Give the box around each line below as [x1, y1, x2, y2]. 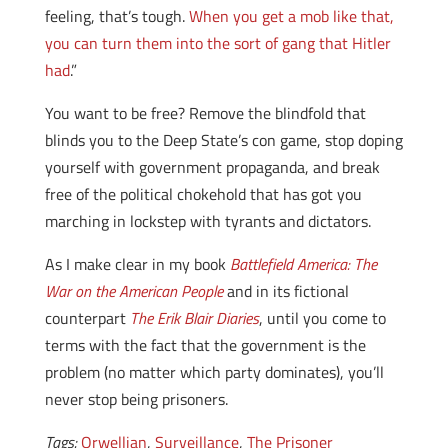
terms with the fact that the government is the [44, 333, 366, 357]
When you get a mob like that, [188, 4, 394, 28]
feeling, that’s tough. [44, 4, 189, 28]
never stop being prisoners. [44, 387, 228, 411]
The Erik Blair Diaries [129, 306, 259, 330]
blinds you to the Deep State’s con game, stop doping [44, 128, 403, 152]
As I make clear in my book [44, 252, 230, 276]
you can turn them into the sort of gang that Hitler [44, 31, 391, 55]
